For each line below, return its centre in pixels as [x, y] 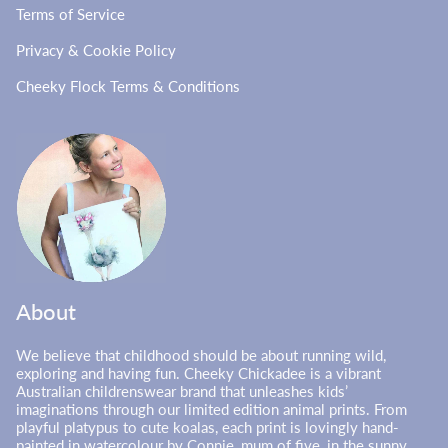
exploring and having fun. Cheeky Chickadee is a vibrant [198, 373]
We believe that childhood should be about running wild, [201, 355]
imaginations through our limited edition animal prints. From [211, 409]
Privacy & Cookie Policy [96, 49]
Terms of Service [70, 13]
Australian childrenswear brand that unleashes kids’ [184, 391]
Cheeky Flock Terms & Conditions [128, 86]
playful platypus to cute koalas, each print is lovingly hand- [207, 427]
